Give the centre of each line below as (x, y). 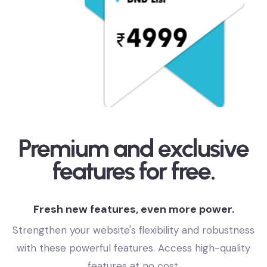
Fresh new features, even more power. (133, 227)
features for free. (133, 188)
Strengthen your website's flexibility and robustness (133, 248)
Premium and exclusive (133, 166)
